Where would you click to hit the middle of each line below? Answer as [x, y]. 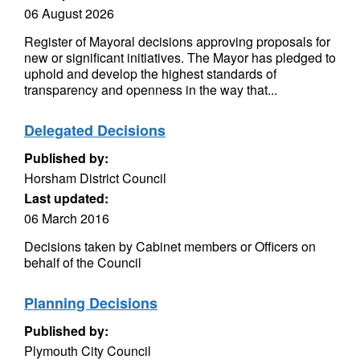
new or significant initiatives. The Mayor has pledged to [180, 57]
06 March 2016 [67, 218]
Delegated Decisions [95, 130]
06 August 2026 [69, 13]
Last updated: [66, 198]
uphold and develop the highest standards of [150, 74]
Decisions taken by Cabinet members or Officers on [170, 246]
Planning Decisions [91, 303]
